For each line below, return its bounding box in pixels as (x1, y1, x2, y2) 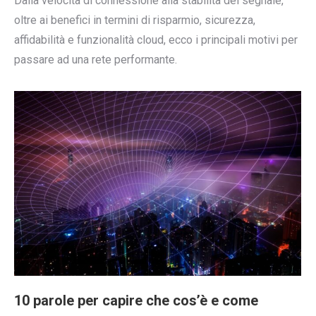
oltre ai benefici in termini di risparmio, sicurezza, (14, 13, 255, 27)
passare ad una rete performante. (14, 52, 177, 66)
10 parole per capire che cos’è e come (14, 292, 258, 310)
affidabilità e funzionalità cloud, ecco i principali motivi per (14, 32, 298, 47)
